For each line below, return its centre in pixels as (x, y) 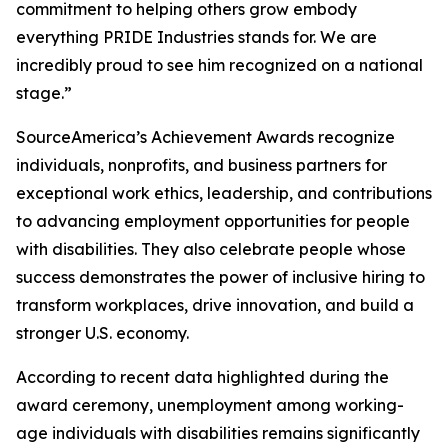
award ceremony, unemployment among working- (210, 405)
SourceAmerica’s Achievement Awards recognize (205, 137)
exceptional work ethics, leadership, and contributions (224, 193)
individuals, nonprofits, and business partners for (201, 165)
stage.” (44, 93)
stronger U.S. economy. (102, 333)
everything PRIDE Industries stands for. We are (196, 37)
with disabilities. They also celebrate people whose (211, 249)
